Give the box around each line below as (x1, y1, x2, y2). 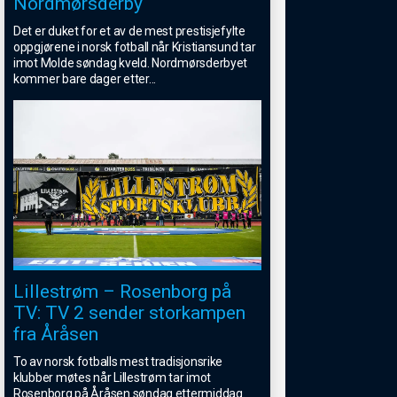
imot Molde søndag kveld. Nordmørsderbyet (13, 56, 248, 71)
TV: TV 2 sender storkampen (13, 301, 245, 323)
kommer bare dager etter (13, 72, 149, 87)
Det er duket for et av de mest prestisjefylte (13, 24, 245, 39)
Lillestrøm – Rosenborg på (13, 280, 231, 302)
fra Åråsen (13, 323, 98, 345)
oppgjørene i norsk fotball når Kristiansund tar (13, 40, 256, 55)
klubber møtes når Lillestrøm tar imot (13, 370, 212, 385)
